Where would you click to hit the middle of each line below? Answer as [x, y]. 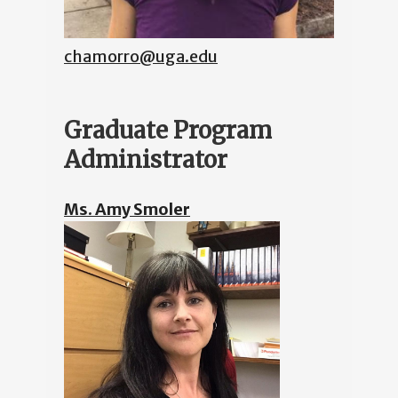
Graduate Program [168, 130]
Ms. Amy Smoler [127, 209]
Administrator [146, 159]
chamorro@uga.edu [141, 56]
